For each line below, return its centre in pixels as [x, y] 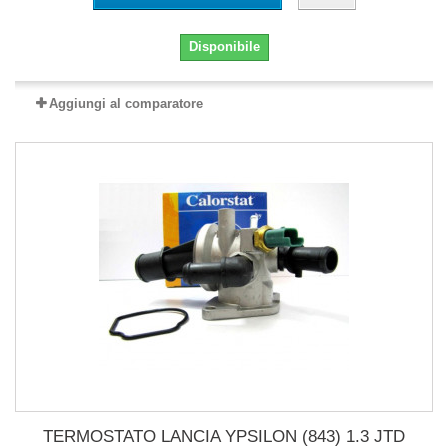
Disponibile [224, 46]
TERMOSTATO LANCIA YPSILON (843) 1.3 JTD [224, 436]
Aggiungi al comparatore [126, 103]
